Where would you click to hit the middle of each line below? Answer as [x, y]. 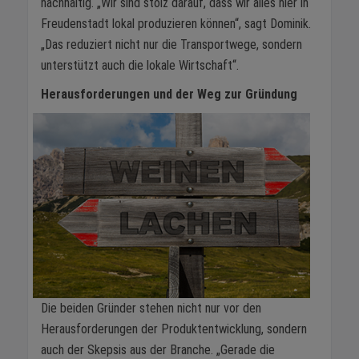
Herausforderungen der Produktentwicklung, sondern [174, 329]
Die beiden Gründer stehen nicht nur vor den [151, 308]
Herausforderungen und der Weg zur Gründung [169, 94]
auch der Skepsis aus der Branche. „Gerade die [158, 349]
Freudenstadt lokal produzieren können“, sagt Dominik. [176, 24]
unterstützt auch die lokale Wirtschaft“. [140, 66]
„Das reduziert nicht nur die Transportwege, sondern [171, 45]
